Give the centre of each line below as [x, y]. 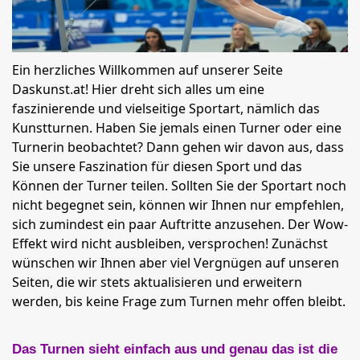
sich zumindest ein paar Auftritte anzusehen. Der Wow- [180, 224]
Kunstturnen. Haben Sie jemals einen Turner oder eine [177, 128]
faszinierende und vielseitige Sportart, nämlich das [166, 108]
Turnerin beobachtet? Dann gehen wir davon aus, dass [178, 147]
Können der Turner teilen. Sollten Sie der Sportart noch [179, 186]
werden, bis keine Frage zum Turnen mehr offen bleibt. [179, 301]
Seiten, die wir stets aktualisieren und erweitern [157, 282]
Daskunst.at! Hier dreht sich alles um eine [138, 89]
